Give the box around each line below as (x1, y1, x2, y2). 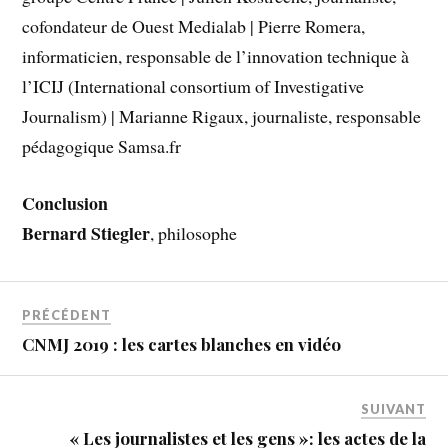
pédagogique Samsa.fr (22, 134, 182, 159)
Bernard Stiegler (22, 219, 151, 246)
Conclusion (22, 189, 109, 216)
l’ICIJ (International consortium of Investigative (22, 74, 365, 99)
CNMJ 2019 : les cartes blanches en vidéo (22, 333, 342, 356)
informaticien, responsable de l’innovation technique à (22, 44, 410, 69)
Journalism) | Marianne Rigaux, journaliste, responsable (22, 104, 422, 129)
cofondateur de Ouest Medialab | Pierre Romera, (22, 14, 366, 39)
